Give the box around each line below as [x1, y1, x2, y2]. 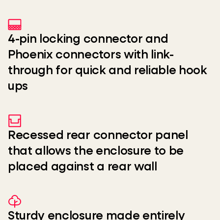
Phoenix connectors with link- [8, 49, 174, 61]
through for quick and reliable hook [8, 65, 207, 77]
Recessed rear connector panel [8, 130, 188, 141]
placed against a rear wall [8, 161, 157, 173]
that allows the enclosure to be [8, 145, 184, 157]
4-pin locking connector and [8, 33, 168, 45]
